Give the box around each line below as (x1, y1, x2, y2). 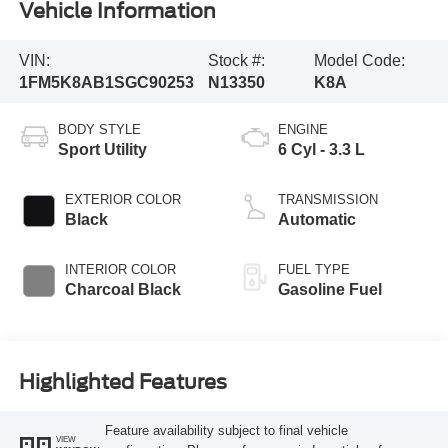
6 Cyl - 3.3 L (278, 141, 365, 159)
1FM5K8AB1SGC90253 (18, 73, 194, 91)
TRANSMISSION (278, 192, 378, 208)
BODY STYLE (57, 122, 141, 138)
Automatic (278, 211, 356, 229)
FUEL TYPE (278, 262, 350, 278)
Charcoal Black (64, 281, 181, 299)
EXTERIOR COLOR (64, 192, 181, 208)
